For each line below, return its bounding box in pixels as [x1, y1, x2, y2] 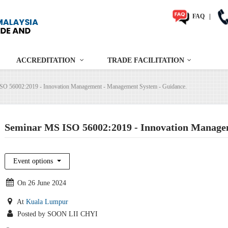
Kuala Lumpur [25, 198, 68, 206]
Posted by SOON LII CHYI [15, 210, 98, 218]
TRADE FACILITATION [107, 56, 184, 65]
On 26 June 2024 [15, 179, 66, 187]
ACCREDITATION [16, 56, 75, 65]
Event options [13, 157, 55, 165]
